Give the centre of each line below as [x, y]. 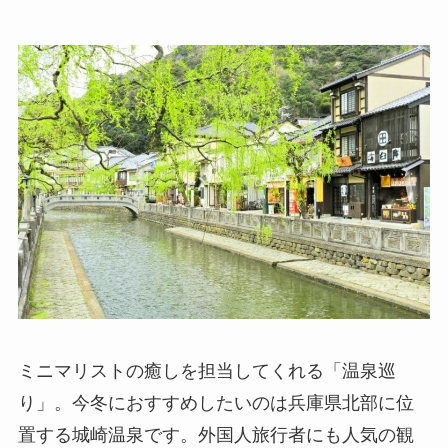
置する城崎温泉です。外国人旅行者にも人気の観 [215, 435]
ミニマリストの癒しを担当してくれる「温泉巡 [206, 371]
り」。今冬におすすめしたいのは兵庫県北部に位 [215, 403]
